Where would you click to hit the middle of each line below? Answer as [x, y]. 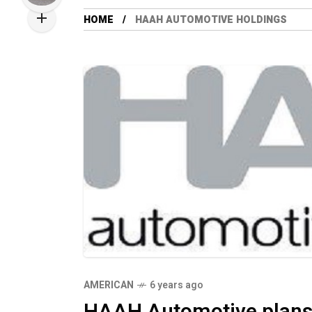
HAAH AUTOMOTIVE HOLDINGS [211, 20]
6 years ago [177, 286]
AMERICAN [109, 286]
